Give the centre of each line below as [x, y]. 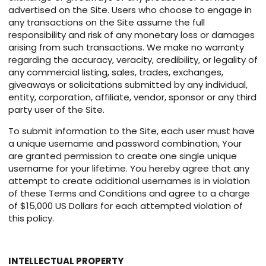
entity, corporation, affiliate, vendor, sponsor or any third [132, 97]
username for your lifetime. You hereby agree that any [129, 169]
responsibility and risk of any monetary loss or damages [132, 35]
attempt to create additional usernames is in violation [129, 181]
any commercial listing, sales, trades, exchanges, [116, 72]
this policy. [31, 218]
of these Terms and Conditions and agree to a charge [129, 194]
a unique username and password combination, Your [125, 144]
